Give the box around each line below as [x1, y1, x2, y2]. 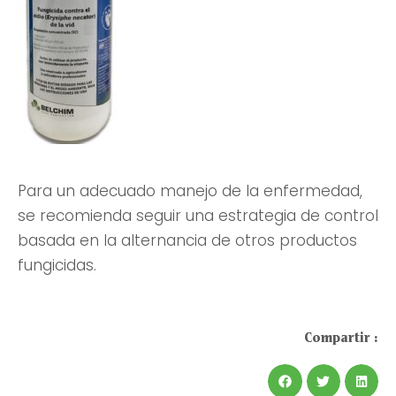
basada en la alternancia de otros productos [18, 230, 357, 252]
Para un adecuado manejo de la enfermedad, [18, 180, 362, 202]
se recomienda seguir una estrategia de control [18, 205, 378, 227]
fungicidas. [18, 255, 96, 277]
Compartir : [304, 329, 378, 346]
